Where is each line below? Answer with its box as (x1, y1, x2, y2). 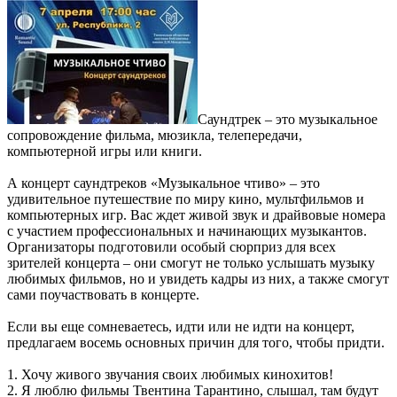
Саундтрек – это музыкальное (198, 112, 378, 128)
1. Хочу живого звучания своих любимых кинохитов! (7, 367, 333, 383)
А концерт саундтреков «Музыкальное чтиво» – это (7, 175, 320, 191)
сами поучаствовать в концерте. (7, 287, 199, 303)
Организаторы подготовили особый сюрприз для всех (7, 239, 336, 255)
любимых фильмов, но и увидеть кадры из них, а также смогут (7, 271, 389, 287)
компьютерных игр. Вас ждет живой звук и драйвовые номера (7, 207, 385, 223)
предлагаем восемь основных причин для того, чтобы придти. (7, 335, 385, 351)
